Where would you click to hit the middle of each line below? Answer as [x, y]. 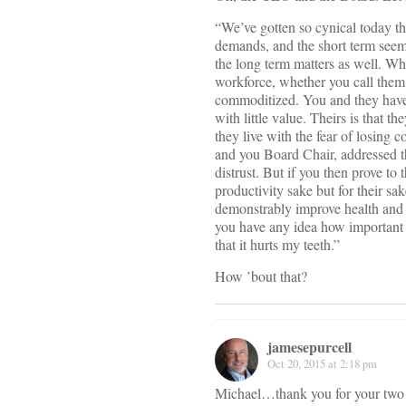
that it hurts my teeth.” [277, 245]
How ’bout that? [261, 276]
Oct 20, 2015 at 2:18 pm [322, 364]
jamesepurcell [309, 347]
